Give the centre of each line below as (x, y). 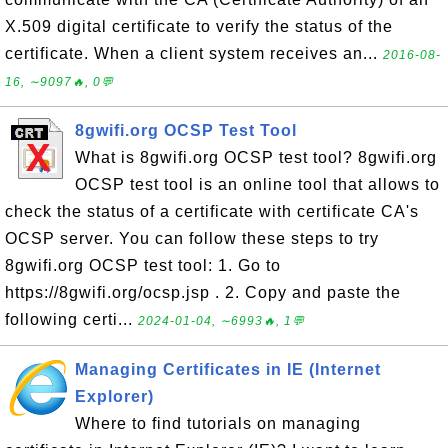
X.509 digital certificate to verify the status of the (199, 26)
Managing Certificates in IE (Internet (228, 369)
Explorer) (114, 396)
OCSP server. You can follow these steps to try (192, 238)
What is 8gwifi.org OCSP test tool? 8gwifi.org (256, 157)
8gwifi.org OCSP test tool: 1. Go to (143, 265)
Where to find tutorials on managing (218, 423)
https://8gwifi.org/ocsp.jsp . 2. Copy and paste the (203, 292)
